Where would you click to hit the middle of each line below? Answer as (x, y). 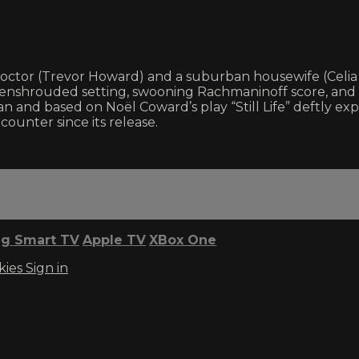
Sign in (47, 268)
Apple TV (114, 240)
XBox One (183, 240)
